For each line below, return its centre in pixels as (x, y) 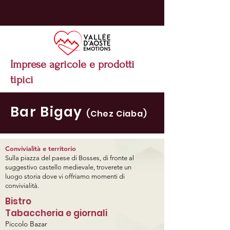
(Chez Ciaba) (118, 114)
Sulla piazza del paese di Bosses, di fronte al (70, 158)
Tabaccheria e (39, 213)
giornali (90, 213)
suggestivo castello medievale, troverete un (68, 167)
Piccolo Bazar (26, 224)
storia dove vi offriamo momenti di (74, 176)
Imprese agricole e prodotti (72, 64)
